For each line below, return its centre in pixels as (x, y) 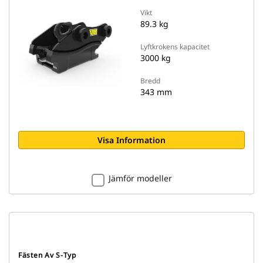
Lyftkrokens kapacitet (175, 47)
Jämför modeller (140, 178)
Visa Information (131, 140)
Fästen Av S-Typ (47, 255)
